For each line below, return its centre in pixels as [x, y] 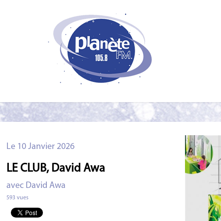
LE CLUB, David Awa [56, 168]
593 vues [18, 198]
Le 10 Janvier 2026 [41, 147]
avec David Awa [36, 185]
